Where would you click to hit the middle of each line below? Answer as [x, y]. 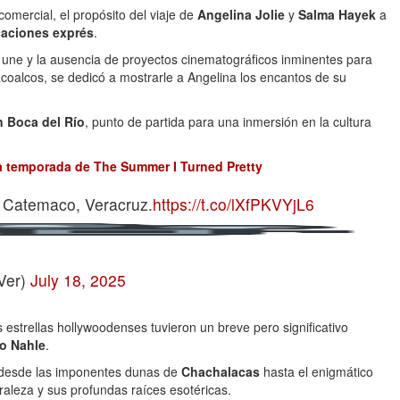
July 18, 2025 [78, 280]
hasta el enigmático [317, 371]
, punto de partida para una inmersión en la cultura [228, 121]
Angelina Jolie [241, 14]
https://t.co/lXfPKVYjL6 [233, 204]
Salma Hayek [337, 14]
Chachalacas [221, 371]
